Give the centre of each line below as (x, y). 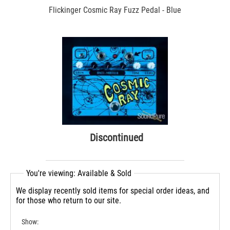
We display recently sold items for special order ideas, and (113, 191)
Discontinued (117, 138)
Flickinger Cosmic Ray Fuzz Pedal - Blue (115, 10)
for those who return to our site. (69, 200)
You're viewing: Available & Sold (79, 173)
